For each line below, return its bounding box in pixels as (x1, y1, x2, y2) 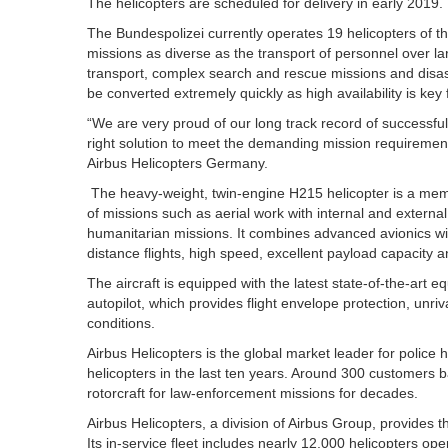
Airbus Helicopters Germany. (87, 155, 268, 171)
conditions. (87, 315, 155, 331)
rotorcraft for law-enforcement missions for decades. (87, 385, 418, 401)
